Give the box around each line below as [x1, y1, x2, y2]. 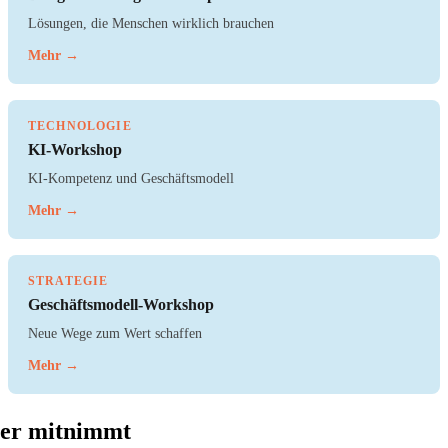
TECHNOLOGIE [28, 120, 132, 133]
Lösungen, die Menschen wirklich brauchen [28, 15, 274, 32]
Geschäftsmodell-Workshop [28, 296, 214, 314]
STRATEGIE [28, 275, 109, 288]
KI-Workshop [28, 141, 122, 159]
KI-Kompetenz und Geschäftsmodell [28, 170, 234, 187]
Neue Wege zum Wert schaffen [28, 325, 202, 342]
